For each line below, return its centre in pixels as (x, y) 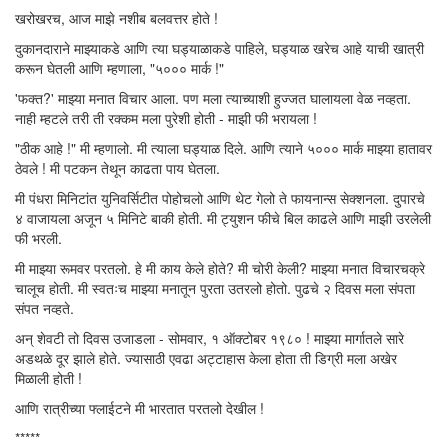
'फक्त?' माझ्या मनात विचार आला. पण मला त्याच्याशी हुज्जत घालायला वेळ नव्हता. (213, 98)
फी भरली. (38, 238)
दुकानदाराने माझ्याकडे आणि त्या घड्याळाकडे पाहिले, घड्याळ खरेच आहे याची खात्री (219, 48)
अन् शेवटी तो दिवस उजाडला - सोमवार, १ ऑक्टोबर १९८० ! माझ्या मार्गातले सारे (209, 338)
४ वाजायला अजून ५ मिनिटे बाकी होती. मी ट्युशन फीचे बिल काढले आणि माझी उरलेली (223, 218)
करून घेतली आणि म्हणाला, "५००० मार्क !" (119, 68)
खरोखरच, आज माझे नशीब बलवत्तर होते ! (116, 18)
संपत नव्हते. (44, 308)
